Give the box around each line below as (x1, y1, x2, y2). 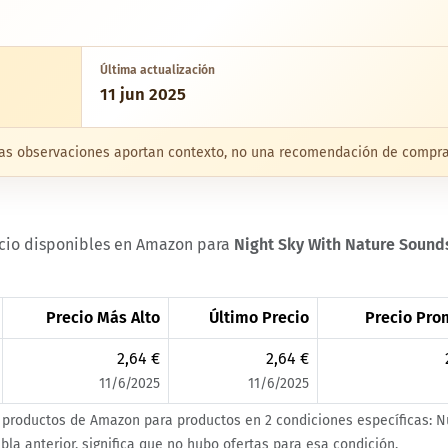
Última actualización (99, 62, 215, 77)
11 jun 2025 (99, 83, 186, 104)
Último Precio (209, 308, 309, 328)
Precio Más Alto (46, 308, 160, 328)
